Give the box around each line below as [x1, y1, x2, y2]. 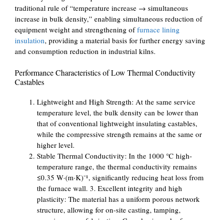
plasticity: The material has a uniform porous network [37, 193, 200, 204]
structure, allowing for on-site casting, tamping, [37, 204, 181, 215]
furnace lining [137, 25, 180, 34]
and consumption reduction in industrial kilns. [15, 46, 156, 56]
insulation [15, 35, 45, 45]
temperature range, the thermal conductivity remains [37, 161, 197, 171]
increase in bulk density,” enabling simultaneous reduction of [15, 14, 202, 24]
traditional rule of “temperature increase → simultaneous [15, 3, 188, 13]
